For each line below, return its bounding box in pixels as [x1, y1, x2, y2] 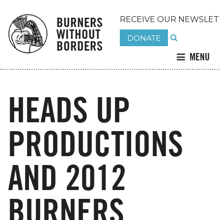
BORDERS [56, 37, 103, 54]
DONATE [127, 33, 161, 42]
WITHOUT [56, 25, 101, 42]
